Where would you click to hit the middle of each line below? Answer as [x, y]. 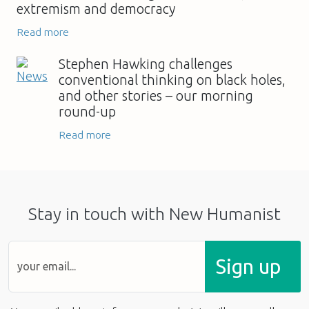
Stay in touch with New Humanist [154, 213]
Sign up [248, 266]
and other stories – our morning [156, 96]
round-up [87, 111]
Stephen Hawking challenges [146, 64]
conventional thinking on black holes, [172, 80]
